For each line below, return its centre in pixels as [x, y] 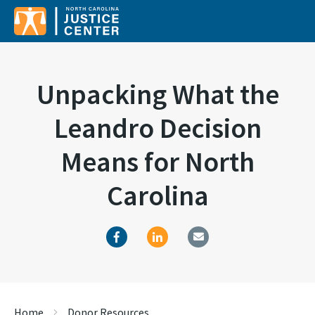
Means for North [157, 162]
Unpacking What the [157, 94]
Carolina [157, 195]
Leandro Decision [157, 128]
